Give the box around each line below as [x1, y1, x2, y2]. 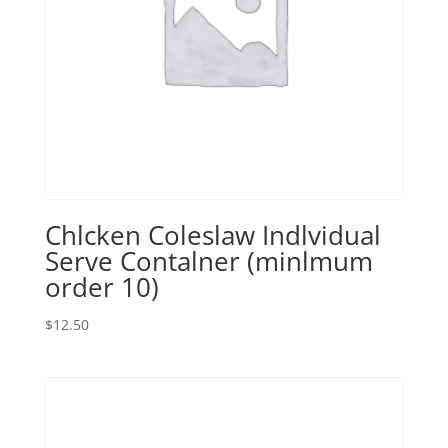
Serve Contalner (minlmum [44, 242, 373, 279]
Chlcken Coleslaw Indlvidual [44, 216, 381, 253]
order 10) [44, 268, 159, 305]
